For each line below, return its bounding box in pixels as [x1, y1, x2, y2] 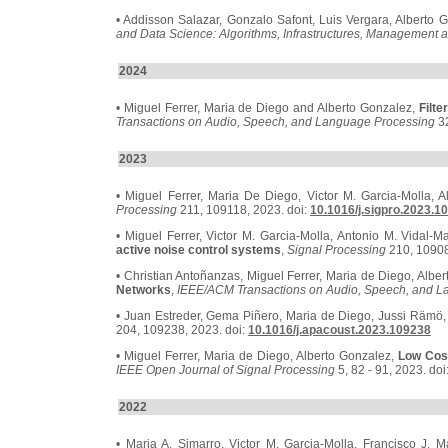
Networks [116, 283, 171, 297]
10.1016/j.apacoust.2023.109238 [248, 323, 431, 337]
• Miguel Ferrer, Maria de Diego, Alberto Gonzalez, [116, 349, 398, 363]
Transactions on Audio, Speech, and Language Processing [116, 115, 435, 129]
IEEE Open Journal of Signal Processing [116, 363, 335, 377]
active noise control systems [116, 243, 281, 257]
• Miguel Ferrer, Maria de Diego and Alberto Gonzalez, [116, 101, 419, 115]
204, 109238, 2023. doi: [116, 323, 248, 337]
